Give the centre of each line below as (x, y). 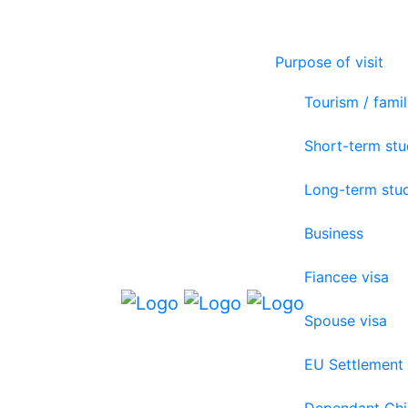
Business (334, 233)
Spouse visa (346, 321)
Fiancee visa (347, 277)
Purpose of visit (329, 62)
